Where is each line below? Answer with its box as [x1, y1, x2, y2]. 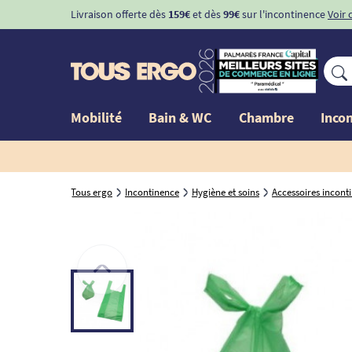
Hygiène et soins [192, 185, 259, 199]
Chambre [238, 108, 294, 126]
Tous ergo [71, 185, 112, 199]
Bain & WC [148, 108, 212, 126]
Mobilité [71, 108, 122, 126]
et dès [190, 7, 223, 21]
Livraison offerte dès [71, 7, 168, 21]
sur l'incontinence [240, 7, 325, 21]
